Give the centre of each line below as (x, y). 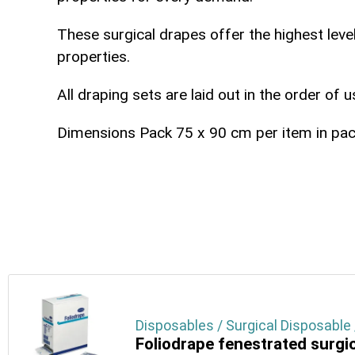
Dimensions (96, 133)
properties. (94, 57)
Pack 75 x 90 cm (196, 133)
